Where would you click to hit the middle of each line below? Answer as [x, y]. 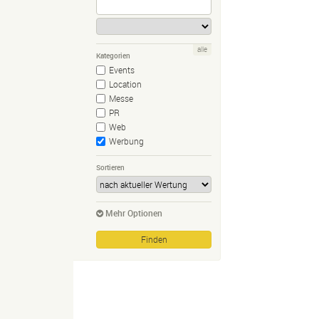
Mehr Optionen [134, 213]
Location [125, 84]
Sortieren [110, 168]
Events [122, 70]
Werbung [126, 141]
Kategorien [113, 56]
